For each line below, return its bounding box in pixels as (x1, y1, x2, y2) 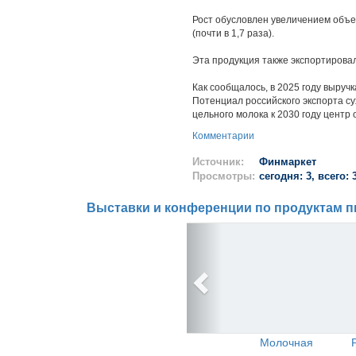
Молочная (260, 334, 313, 350)
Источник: (192, 156, 244, 168)
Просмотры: (192, 170, 255, 182)
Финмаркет (259, 156, 316, 168)
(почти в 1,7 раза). (192, 28, 274, 39)
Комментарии (192, 130, 254, 141)
